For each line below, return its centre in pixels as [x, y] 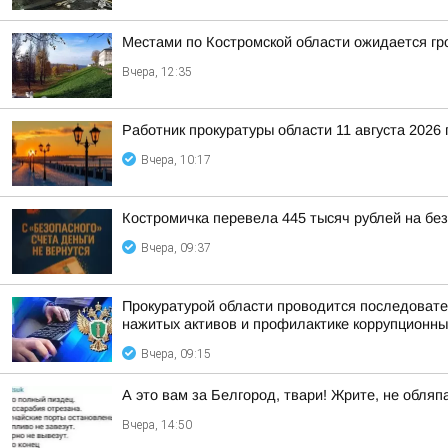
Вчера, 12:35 [157, 72]
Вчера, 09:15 [176, 354]
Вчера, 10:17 [176, 160]
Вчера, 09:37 [176, 248]
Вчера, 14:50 [157, 425]
